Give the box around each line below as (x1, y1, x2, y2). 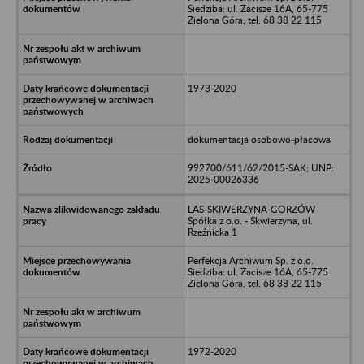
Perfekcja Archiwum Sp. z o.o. (187, 253, 314, 266)
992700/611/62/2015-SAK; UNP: (187, 161, 334, 174)
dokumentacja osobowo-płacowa (187, 132, 331, 145)
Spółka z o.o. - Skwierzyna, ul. (187, 214, 313, 227)
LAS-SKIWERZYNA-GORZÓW (187, 202, 315, 215)
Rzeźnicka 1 (187, 225, 237, 238)
